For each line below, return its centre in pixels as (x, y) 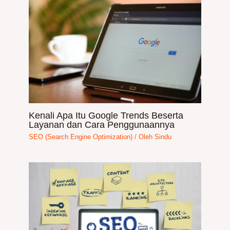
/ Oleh (144, 137)
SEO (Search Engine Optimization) (81, 137)
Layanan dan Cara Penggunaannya (102, 125)
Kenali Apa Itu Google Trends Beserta (106, 116)
